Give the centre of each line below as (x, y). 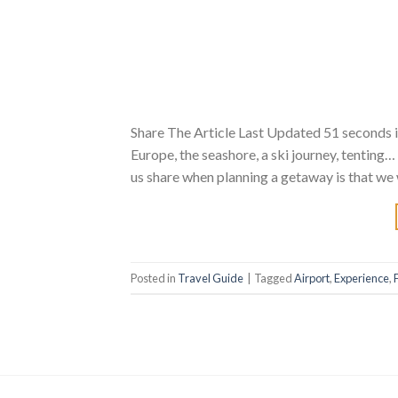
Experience (362, 278)
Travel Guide (211, 278)
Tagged (274, 278)
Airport (312, 278)
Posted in (154, 278)
